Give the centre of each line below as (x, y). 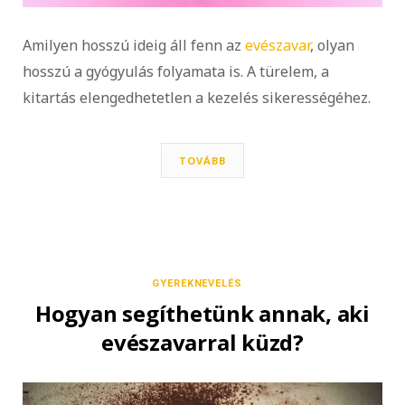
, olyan (332, 45)
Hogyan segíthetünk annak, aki (202, 313)
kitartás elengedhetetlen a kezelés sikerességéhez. (197, 97)
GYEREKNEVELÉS (197, 283)
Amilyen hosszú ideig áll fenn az (134, 45)
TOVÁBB (202, 160)
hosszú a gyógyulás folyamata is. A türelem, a (176, 71)
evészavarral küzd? (202, 342)
